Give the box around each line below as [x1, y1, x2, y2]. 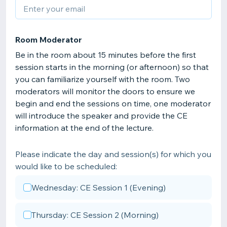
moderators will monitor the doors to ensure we [15, 86, 195, 96]
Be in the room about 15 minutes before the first [15, 50, 196, 60]
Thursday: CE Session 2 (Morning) [31, 210, 159, 220]
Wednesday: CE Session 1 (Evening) [31, 182, 166, 193]
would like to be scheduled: [15, 161, 117, 171]
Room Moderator [15, 34, 82, 45]
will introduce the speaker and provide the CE [15, 110, 187, 121]
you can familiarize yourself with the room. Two [15, 74, 190, 84]
